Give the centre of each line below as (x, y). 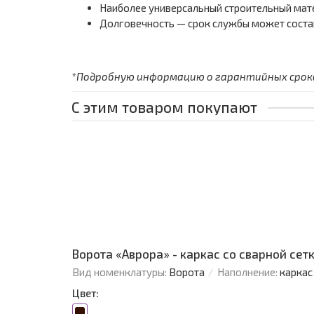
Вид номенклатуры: (120, 272)
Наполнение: (247, 272)
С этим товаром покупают (164, 107)
